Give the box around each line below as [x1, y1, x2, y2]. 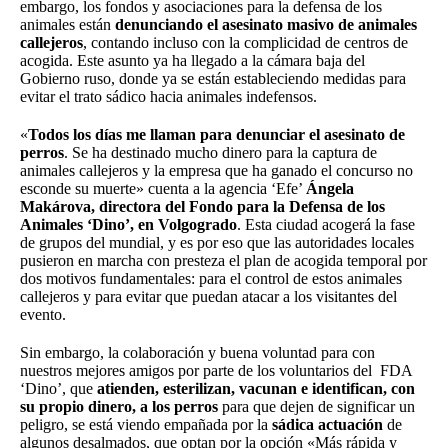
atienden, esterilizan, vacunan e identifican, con [97, 380, 415, 398]
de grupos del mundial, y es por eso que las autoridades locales [20, 234, 414, 252]
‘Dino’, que [20, 380, 97, 398]
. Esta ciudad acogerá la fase [237, 216, 415, 234]
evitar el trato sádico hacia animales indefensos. [20, 88, 317, 106]
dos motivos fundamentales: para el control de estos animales [20, 270, 402, 288]
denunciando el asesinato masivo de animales [115, 16, 417, 34]
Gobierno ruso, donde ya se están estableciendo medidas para [20, 70, 406, 88]
